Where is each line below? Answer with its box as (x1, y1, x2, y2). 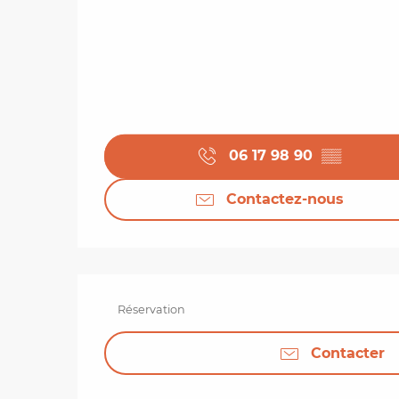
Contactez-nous (226, 190, 344, 208)
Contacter (310, 344, 385, 362)
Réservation (118, 303, 185, 317)
